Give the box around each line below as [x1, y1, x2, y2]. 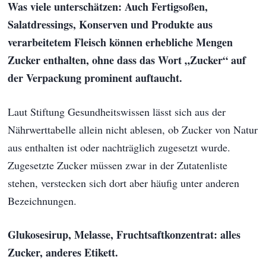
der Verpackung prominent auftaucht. [8, 69, 183, 85]
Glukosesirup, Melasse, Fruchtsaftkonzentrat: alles [8, 226, 241, 242]
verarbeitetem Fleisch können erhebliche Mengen [8, 34, 233, 50]
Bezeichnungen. [8, 193, 77, 208]
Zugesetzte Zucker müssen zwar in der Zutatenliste [8, 157, 228, 172]
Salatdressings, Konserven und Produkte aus [8, 16, 213, 32]
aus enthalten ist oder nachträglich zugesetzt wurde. [8, 140, 231, 154]
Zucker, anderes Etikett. [8, 244, 119, 260]
